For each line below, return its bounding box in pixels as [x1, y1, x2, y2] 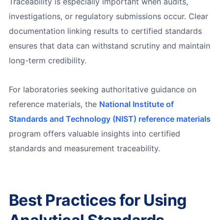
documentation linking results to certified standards [8, 26, 202, 36]
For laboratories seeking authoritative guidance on [8, 84, 196, 94]
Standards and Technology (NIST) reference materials [8, 113, 211, 124]
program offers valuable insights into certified [8, 128, 180, 138]
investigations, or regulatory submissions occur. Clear [8, 11, 208, 22]
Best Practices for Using [8, 190, 187, 210]
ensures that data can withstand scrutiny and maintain [8, 41, 210, 51]
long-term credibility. [8, 55, 86, 66]
